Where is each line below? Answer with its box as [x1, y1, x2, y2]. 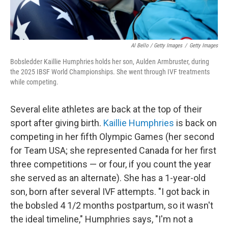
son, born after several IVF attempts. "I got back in [10, 186, 210, 197]
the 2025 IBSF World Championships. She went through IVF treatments [10, 68, 210, 76]
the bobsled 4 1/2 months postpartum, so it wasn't [10, 200, 213, 211]
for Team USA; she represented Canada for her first [10, 145, 216, 156]
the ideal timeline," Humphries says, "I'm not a [10, 214, 193, 224]
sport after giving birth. [10, 118, 103, 128]
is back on [174, 118, 217, 128]
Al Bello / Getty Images [131, 42, 182, 49]
